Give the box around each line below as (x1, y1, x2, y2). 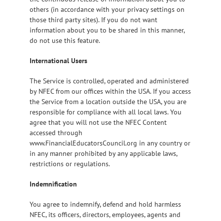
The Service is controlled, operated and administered (30, 76, 189, 85)
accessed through (30, 128, 82, 137)
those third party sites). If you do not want (30, 15, 157, 24)
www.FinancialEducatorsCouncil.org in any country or (30, 138, 190, 147)
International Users (30, 56, 87, 65)
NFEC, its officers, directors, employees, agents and (30, 210, 181, 219)
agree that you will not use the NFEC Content (30, 117, 167, 127)
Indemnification (30, 179, 77, 188)
